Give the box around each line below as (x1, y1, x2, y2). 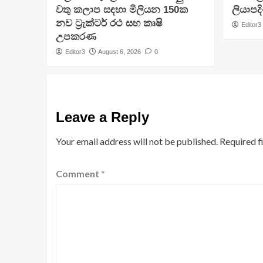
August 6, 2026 (97, 48, 141, 56)
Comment (55, 168, 101, 180)
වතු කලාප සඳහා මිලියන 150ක (55, 4, 188, 16)
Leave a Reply (55, 109, 149, 126)
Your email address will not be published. (55, 136, 218, 147)
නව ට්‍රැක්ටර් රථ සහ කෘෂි (55, 18, 163, 29)
